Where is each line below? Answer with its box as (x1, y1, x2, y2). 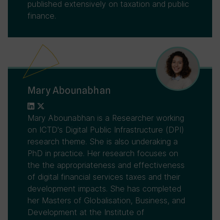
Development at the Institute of (27, 207, 144, 217)
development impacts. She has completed (27, 184, 181, 193)
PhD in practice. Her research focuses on (27, 148, 178, 158)
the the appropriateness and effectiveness (27, 160, 185, 170)
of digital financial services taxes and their (27, 172, 180, 182)
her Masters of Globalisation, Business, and (27, 195, 185, 205)
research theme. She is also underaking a (27, 137, 178, 146)
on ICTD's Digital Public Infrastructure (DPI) (27, 125, 184, 135)
